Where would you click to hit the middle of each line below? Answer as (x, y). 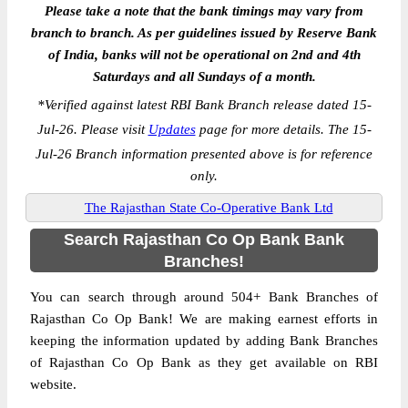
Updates (172, 129)
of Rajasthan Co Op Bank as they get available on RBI (204, 362)
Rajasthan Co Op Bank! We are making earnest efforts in (204, 319)
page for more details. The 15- (283, 129)
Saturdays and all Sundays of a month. (204, 76)
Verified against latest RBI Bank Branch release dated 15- (208, 105)
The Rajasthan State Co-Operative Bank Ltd (209, 208)
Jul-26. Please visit (92, 129)
